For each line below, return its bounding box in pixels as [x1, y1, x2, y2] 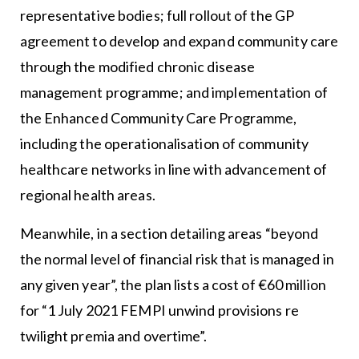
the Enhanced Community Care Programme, [19, 109, 297, 127]
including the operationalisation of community [19, 135, 309, 153]
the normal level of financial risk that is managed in [19, 250, 334, 268]
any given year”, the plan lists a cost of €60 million [19, 276, 326, 294]
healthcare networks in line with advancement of [19, 160, 328, 179]
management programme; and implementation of [19, 83, 328, 102]
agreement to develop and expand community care [19, 32, 339, 50]
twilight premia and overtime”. [19, 327, 208, 345]
